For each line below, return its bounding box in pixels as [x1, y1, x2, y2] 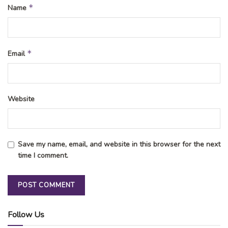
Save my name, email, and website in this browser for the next [18, 139, 220, 149]
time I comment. [18, 150, 68, 160]
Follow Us [8, 209, 44, 220]
